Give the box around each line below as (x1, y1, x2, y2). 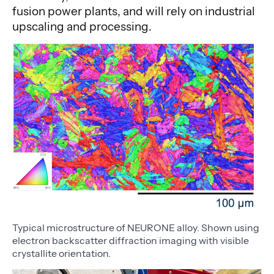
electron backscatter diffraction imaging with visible (12, 234, 249, 247)
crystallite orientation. (12, 247, 111, 260)
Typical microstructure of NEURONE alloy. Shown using (12, 221, 259, 234)
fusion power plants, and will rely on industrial (12, 4, 255, 18)
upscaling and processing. (12, 20, 152, 34)
